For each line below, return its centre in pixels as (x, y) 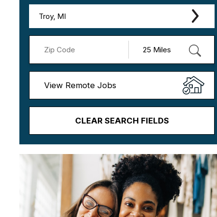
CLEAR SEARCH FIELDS (122, 120)
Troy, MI (52, 16)
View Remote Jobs (80, 85)
